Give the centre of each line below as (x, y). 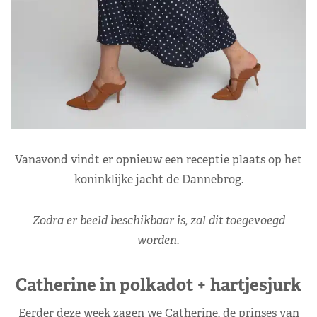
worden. (158, 240)
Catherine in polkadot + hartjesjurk (158, 284)
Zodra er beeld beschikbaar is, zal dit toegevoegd (158, 220)
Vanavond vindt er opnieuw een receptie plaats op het (158, 159)
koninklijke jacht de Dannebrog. (158, 179)
